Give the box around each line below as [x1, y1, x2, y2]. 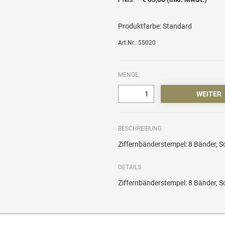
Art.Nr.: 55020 [118, 39, 156, 47]
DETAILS [118, 164, 142, 171]
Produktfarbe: [118, 22, 162, 31]
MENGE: [118, 71, 141, 79]
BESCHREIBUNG [118, 125, 162, 133]
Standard [163, 22, 192, 31]
